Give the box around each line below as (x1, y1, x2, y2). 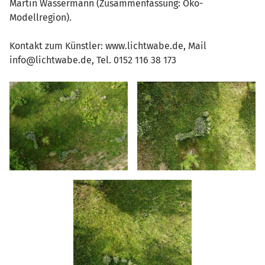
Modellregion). (9, 11, 72, 23)
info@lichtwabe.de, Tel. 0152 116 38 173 (9, 54, 176, 66)
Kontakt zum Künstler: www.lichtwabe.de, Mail (9, 40, 206, 51)
